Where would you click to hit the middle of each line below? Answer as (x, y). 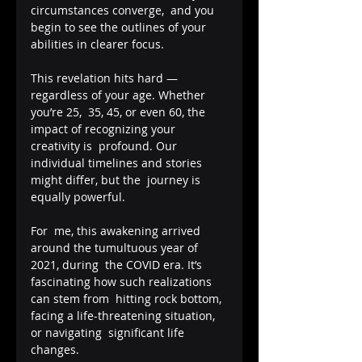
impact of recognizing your (105, 128)
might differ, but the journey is (117, 179)
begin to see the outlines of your (120, 27)
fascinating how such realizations (123, 281)
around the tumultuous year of (116, 247)
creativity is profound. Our (105, 145)
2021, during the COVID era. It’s (118, 264)
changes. (55, 349)
